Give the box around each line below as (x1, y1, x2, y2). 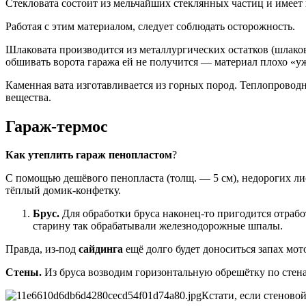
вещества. (5, 91, 51, 103)
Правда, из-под (5, 243, 79, 255)
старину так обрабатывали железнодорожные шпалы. (33, 220, 283, 232)
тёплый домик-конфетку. (5, 184, 121, 197)
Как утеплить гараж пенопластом (5, 149, 172, 161)
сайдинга (79, 243, 123, 255)
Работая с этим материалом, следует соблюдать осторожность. (5, 20, 295, 32)
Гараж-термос (5, 117, 108, 135)
